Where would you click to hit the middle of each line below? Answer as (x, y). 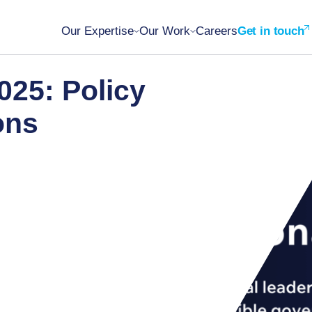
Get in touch (271, 31)
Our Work (164, 31)
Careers (216, 31)
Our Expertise (97, 31)
